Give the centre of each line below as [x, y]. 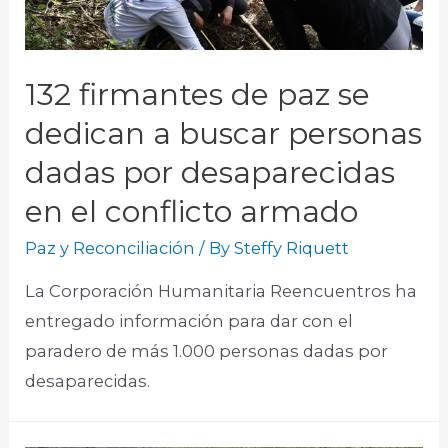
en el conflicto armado [192, 211]
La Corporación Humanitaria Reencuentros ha [221, 291]
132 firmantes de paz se [198, 94]
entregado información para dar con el [189, 321]
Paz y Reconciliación [110, 247]
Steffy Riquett [292, 247]
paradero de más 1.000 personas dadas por [207, 351]
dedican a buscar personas [224, 133]
